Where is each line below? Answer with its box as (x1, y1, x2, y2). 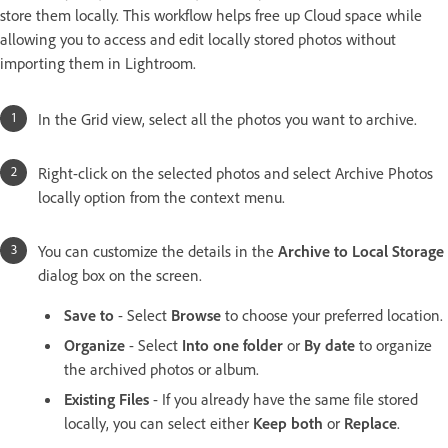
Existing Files (64, 389, 149, 410)
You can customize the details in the (38, 241, 278, 262)
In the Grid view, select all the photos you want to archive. (38, 109, 421, 130)
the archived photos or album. (64, 359, 259, 380)
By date (304, 335, 355, 356)
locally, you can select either (64, 413, 253, 434)
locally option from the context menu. (38, 187, 285, 208)
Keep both (253, 413, 323, 434)
